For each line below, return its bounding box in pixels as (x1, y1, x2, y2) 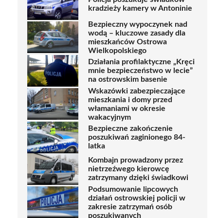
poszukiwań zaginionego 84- (88, 133, 185, 142)
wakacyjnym (88, 113, 131, 121)
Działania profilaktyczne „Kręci (88, 58, 195, 66)
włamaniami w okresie (88, 104, 165, 112)
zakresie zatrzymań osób (88, 202, 172, 211)
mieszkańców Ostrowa (88, 37, 167, 46)
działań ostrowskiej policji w (88, 194, 185, 202)
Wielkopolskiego (88, 46, 146, 54)
